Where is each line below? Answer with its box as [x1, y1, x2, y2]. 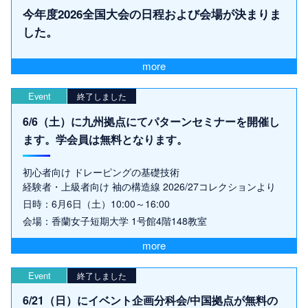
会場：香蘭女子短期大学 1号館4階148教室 [23, 213, 207, 228]
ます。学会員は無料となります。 [23, 131, 188, 147]
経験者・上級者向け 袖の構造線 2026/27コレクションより [23, 179, 276, 193]
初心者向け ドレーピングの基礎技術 [23, 164, 179, 179]
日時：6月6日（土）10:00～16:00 [23, 196, 170, 210]
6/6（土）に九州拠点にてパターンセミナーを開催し [23, 113, 280, 129]
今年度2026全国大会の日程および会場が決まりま [23, 5, 281, 23]
